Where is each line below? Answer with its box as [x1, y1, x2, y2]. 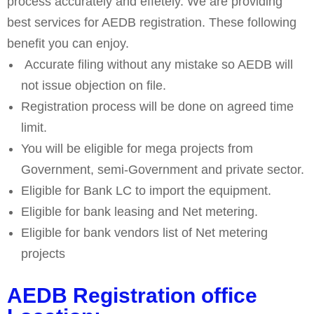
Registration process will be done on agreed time [21, 100, 294, 114]
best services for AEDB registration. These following [7, 15, 296, 30]
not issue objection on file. [21, 78, 166, 93]
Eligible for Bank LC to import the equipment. [21, 184, 271, 198]
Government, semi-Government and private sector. [21, 163, 304, 177]
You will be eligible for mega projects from [21, 142, 253, 156]
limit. [21, 121, 47, 135]
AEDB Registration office [7, 284, 257, 308]
